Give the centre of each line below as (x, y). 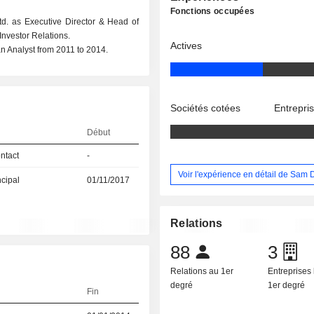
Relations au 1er (202, 272)
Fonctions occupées (213, 11)
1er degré (287, 286)
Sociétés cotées (206, 108)
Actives (186, 46)
